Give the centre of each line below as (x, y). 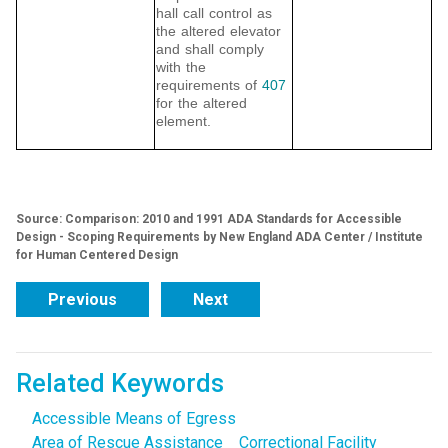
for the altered (201, 103)
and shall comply (210, 49)
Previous (82, 300)
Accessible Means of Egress (134, 419)
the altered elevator (218, 31)
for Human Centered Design (97, 255)
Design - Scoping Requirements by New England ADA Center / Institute (219, 237)
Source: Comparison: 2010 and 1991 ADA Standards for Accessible (209, 219)
